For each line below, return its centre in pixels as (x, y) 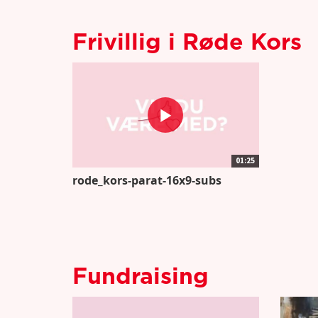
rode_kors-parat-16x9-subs (147, 181)
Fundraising (141, 277)
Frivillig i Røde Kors (187, 42)
